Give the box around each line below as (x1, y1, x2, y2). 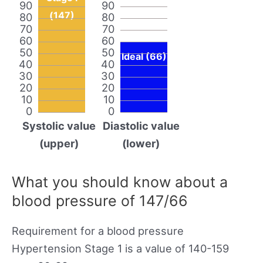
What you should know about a (12, 173, 228, 191)
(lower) (122, 136, 160, 150)
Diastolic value (102, 119, 180, 132)
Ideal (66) (121, 50, 167, 62)
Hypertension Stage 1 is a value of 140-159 (12, 241, 229, 255)
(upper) (39, 136, 79, 150)
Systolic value (22, 119, 96, 132)
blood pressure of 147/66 (12, 191, 188, 210)
